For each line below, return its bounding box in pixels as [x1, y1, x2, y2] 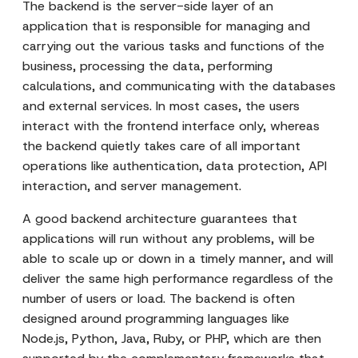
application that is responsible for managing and [22, 18, 310, 34]
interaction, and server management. [22, 177, 241, 194]
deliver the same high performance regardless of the [22, 270, 333, 287]
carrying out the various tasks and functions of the [22, 38, 324, 54]
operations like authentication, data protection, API [22, 157, 327, 174]
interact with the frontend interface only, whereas [22, 117, 320, 134]
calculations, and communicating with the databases [22, 78, 336, 94]
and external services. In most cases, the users [22, 97, 300, 114]
